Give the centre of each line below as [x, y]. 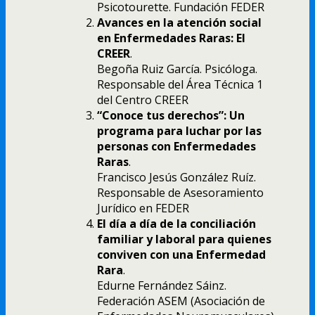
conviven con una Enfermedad [181, 255]
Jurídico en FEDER [143, 208]
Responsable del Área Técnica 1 [180, 85]
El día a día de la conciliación [176, 224]
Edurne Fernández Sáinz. [162, 286]
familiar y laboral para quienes [184, 239]
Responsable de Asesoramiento [180, 193]
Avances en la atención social [179, 23]
